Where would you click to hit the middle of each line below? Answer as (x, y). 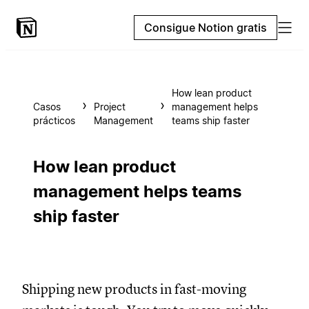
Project (110, 107)
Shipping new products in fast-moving (134, 289)
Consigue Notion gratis (206, 28)
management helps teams (137, 191)
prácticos (54, 120)
